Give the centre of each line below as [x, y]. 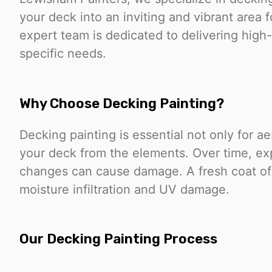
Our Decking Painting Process [118, 239]
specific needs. [63, 54]
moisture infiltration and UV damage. [124, 189]
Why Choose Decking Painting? [122, 103]
